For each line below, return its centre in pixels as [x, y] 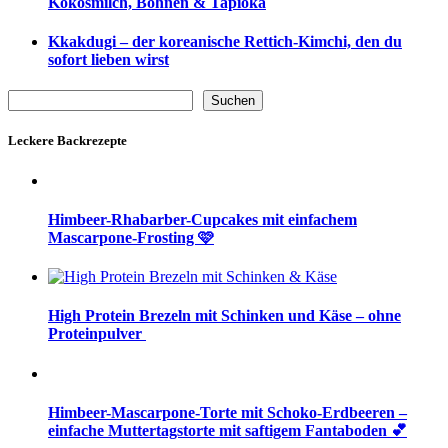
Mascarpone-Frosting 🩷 [131, 237]
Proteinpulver [97, 334]
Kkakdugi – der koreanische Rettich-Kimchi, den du [225, 41]
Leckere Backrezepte [67, 141]
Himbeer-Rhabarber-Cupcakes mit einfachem [202, 219]
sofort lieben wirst [108, 59]
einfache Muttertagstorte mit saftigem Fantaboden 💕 [227, 430]
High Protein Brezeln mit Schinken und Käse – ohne [224, 316]
